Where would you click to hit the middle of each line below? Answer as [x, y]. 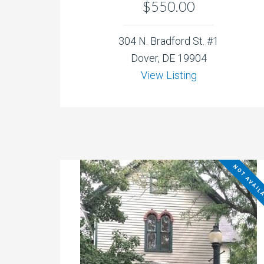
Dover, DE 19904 [169, 58]
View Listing [169, 75]
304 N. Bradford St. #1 [169, 41]
